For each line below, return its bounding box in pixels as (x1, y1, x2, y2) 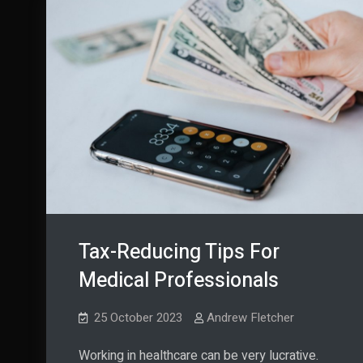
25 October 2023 (94, 308, 182, 327)
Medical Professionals (79, 265, 279, 296)
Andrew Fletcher (207, 308, 294, 327)
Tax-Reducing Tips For (79, 237, 280, 267)
